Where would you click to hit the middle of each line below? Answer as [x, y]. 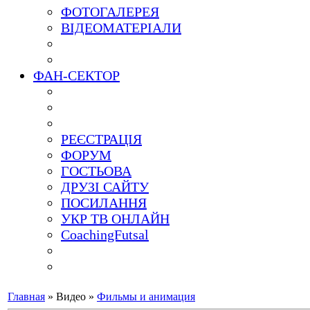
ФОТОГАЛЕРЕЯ [110, 12]
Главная [26, 297]
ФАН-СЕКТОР [76, 75]
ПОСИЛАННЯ [104, 203]
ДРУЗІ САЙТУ [105, 187]
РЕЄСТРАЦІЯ [101, 139]
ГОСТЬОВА [96, 171]
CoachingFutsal [105, 235]
